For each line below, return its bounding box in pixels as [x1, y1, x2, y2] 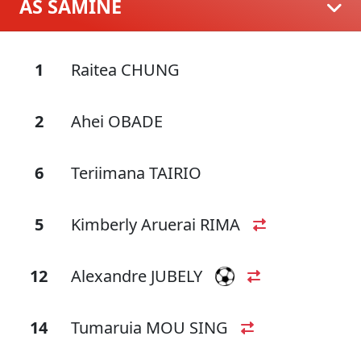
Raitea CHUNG [71, 59, 180, 81]
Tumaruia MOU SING [71, 317, 228, 338]
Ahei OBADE [71, 110, 163, 132]
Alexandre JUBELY [71, 265, 202, 287]
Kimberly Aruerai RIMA [71, 214, 240, 235]
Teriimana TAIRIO [71, 162, 201, 184]
